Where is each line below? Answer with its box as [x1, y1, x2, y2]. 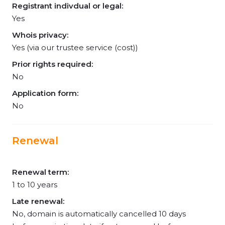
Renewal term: [12, 167, 69, 177]
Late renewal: [12, 196, 64, 206]
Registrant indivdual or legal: [12, 1, 123, 11]
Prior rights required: [12, 59, 93, 69]
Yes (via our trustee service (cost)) [12, 43, 138, 52]
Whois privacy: [12, 30, 68, 40]
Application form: [12, 88, 78, 98]
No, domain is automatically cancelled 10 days [12, 209, 186, 218]
